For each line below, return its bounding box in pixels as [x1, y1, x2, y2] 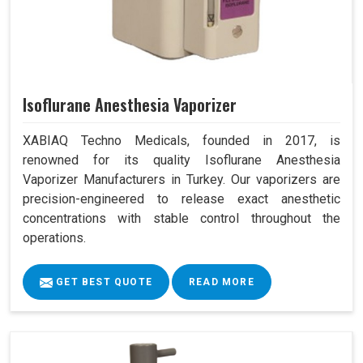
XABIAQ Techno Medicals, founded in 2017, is [23, 133, 340, 149]
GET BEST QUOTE [53, 276, 152, 288]
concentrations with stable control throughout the [23, 211, 340, 227]
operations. [23, 230, 86, 246]
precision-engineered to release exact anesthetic [23, 191, 340, 207]
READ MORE [189, 276, 254, 288]
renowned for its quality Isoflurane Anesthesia [23, 152, 340, 169]
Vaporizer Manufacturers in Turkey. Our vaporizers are [23, 172, 340, 188]
